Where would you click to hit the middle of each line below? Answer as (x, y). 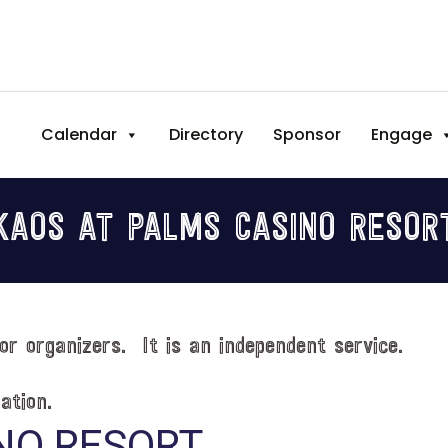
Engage (402, 134)
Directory (206, 134)
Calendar (79, 134)
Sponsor (307, 134)
